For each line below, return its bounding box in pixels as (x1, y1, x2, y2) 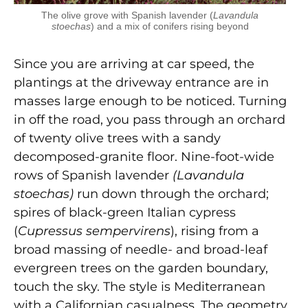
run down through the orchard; (74, 186, 269, 201)
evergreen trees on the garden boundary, (14, 260, 268, 276)
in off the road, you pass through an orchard (14, 111, 285, 127)
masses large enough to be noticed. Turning (14, 93, 287, 109)
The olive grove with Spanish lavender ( (41, 9, 213, 21)
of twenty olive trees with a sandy (14, 130, 221, 146)
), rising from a (170, 223, 259, 239)
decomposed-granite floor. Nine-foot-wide (14, 148, 274, 164)
